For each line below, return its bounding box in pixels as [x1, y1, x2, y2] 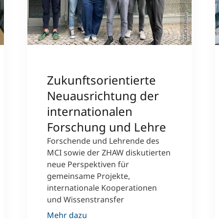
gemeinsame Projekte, [47, 171, 130, 181]
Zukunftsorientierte [47, 72, 156, 88]
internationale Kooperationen [47, 182, 157, 193]
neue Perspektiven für [47, 159, 129, 170]
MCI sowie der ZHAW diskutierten [47, 147, 171, 158]
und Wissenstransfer [47, 194, 124, 205]
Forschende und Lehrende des [47, 135, 159, 146]
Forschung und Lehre [47, 119, 166, 135]
